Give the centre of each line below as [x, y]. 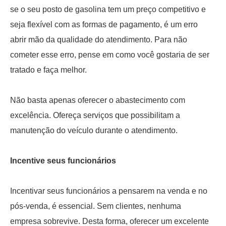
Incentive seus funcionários [63, 161]
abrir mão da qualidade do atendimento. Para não [99, 40]
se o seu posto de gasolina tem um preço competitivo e [108, 10]
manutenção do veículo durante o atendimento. [94, 131]
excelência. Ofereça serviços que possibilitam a [95, 116]
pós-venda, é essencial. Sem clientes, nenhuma [96, 206]
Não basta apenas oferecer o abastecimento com [98, 100]
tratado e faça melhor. [48, 70]
